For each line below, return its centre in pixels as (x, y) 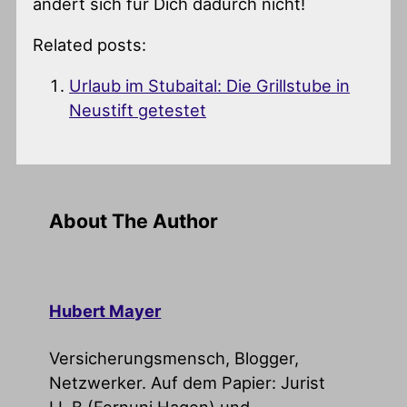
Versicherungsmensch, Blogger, (174, 357)
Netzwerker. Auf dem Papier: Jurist (188, 382)
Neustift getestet (138, 110)
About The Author (134, 220)
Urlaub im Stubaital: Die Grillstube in (210, 86)
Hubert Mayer (105, 311)
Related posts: (90, 45)
